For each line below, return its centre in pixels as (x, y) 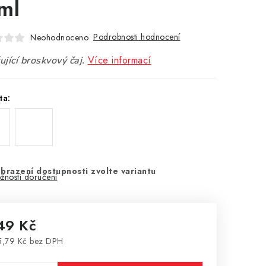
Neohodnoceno (59, 37)
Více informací (119, 60)
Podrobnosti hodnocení (137, 37)
